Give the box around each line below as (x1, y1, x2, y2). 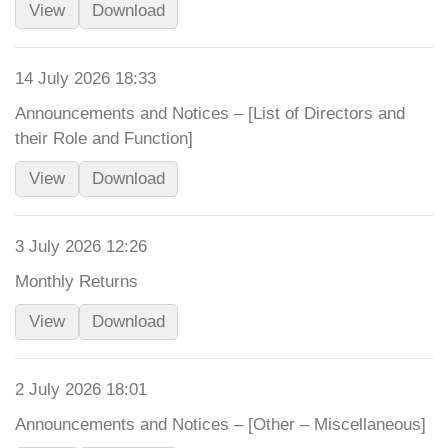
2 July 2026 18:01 (15, 380, 147, 399)
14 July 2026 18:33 (15, 69, 156, 88)
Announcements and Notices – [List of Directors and (15, 104, 405, 123)
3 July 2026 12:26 (15, 237, 147, 256)
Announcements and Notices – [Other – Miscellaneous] (15, 415, 426, 434)
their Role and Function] (15, 129, 193, 148)
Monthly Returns (15, 272, 138, 291)
